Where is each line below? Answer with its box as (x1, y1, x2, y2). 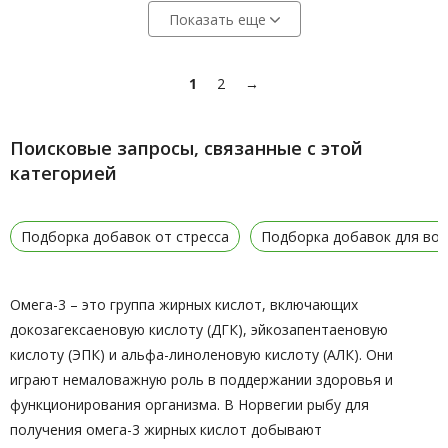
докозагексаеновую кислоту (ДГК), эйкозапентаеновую (10, 320, 388, 339)
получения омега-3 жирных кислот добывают (10, 420, 322, 439)
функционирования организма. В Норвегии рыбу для (10, 395, 369, 414)
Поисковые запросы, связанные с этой (10, 136, 363, 160)
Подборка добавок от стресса (21, 227, 229, 246)
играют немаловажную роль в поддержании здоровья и (10, 370, 393, 389)
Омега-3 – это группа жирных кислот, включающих (10, 295, 358, 314)
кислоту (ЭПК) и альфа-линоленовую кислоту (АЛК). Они (10, 345, 393, 364)
